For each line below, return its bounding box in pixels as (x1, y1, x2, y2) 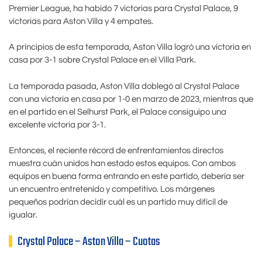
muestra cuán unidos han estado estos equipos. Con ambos (9, 159, 236, 168)
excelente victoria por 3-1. (9, 120, 106, 129)
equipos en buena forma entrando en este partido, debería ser (9, 172, 244, 181)
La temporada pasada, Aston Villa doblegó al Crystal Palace (9, 81, 239, 91)
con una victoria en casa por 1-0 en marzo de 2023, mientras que (9, 94, 253, 104)
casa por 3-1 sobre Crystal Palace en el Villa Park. (9, 56, 196, 65)
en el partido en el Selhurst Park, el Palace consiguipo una (9, 107, 226, 116)
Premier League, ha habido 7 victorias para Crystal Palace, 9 (9, 4, 238, 13)
